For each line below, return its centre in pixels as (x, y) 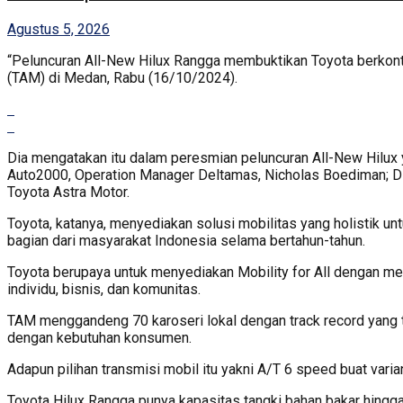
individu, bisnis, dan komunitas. (104, 289)
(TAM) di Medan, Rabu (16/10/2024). (122, 77)
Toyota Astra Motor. (68, 192)
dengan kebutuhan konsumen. (99, 337)
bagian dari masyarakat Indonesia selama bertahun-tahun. (186, 240)
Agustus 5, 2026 (58, 29)
